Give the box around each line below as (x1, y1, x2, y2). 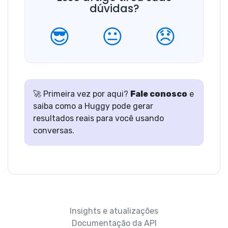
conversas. (33, 125, 74, 135)
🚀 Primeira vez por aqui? (33, 89, 130, 99)
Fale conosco (130, 89, 187, 99)
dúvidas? (89, 1, 139, 16)
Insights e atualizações (70, 206, 158, 216)
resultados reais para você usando (33, 113, 164, 123)
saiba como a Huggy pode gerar (33, 101, 153, 111)
